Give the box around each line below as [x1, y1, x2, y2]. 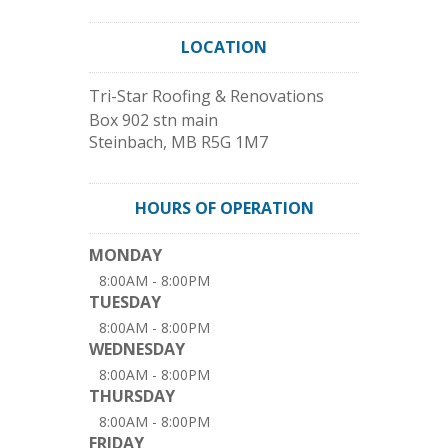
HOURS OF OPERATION [134, 197, 314, 219]
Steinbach [89, 131, 163, 153]
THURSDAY [89, 385, 175, 407]
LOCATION [181, 36, 267, 58]
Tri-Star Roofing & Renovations [89, 85, 324, 107]
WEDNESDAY [89, 338, 185, 360]
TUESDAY [89, 291, 161, 313]
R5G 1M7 [201, 131, 268, 153]
